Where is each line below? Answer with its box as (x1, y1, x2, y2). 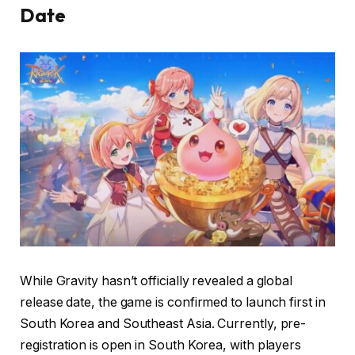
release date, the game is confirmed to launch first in (20, 295, 326, 311)
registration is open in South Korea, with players (20, 338, 302, 353)
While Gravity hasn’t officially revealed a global (20, 273, 293, 289)
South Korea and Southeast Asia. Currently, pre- (20, 316, 307, 332)
